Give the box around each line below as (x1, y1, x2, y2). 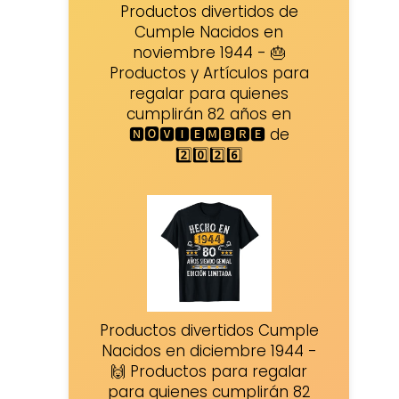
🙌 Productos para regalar (110, 361, 308, 383)
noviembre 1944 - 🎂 (132, 41, 286, 63)
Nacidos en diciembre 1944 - (101, 340, 317, 362)
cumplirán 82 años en (126, 102, 292, 125)
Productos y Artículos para (109, 61, 309, 84)
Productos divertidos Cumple (99, 320, 319, 342)
